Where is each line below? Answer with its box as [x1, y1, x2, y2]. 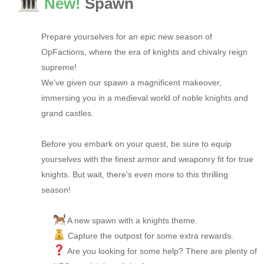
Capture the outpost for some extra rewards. [65, 231, 233, 241]
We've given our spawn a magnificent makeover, [41, 78, 222, 88]
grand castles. [41, 108, 94, 118]
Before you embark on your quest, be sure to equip [41, 139, 232, 149]
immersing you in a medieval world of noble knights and [41, 93, 248, 103]
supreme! [41, 62, 77, 72]
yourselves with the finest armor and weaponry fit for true [41, 154, 253, 164]
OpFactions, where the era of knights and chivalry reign [41, 47, 247, 57]
